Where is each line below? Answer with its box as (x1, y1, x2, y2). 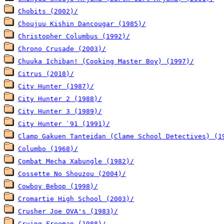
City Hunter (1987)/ (18, 82, 94, 90)
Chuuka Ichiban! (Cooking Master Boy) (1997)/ (18, 57, 194, 65)
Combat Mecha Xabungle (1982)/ (18, 157, 134, 165)
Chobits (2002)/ (18, 7, 78, 15)
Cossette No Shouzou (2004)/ (18, 169, 126, 177)
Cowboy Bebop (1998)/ (18, 182, 98, 190)
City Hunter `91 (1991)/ (18, 119, 110, 127)
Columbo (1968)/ (18, 144, 78, 152)
